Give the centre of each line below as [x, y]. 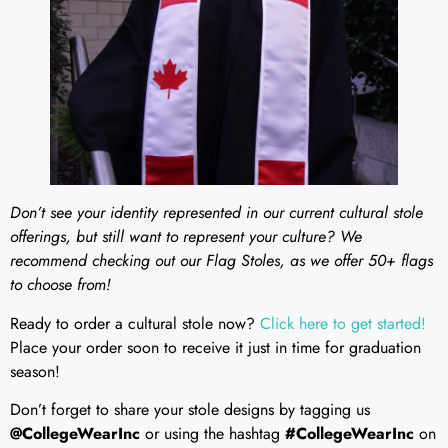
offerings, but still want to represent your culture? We [186, 237]
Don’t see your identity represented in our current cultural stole [216, 213]
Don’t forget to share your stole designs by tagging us [190, 410]
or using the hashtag [212, 434]
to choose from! [60, 285]
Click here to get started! [343, 323]
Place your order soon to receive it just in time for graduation [215, 347]
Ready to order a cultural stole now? [135, 323]
